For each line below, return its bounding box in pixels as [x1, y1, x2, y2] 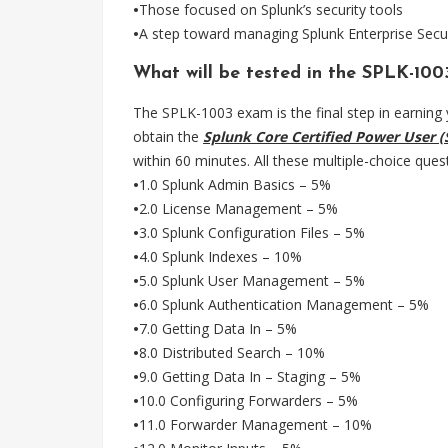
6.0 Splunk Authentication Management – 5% [139, 295, 429, 314]
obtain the [133, 127, 203, 146]
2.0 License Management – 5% [139, 199, 338, 218]
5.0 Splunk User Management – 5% [139, 271, 365, 290]
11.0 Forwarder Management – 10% [139, 415, 372, 434]
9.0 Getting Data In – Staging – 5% [139, 367, 361, 386]
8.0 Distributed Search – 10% [139, 343, 325, 362]
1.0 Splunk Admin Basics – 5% [139, 175, 331, 194]
